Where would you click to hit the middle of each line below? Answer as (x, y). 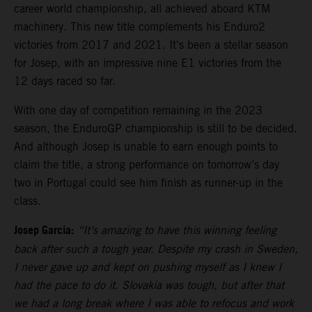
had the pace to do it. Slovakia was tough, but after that (149, 285)
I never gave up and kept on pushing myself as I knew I (148, 267)
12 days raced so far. (65, 81)
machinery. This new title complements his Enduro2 (140, 26)
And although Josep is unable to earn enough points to (146, 146)
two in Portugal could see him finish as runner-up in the (148, 182)
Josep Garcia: (44, 231)
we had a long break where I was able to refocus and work (154, 303)
